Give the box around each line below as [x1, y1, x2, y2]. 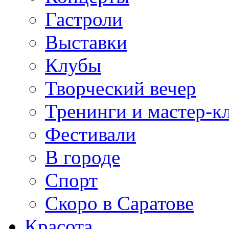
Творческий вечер [45, 77, 196, 99]
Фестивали [45, 123, 136, 145]
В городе [45, 146, 120, 168]
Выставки [45, 31, 127, 53]
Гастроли [45, 8, 123, 30]
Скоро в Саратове [45, 192, 194, 214]
